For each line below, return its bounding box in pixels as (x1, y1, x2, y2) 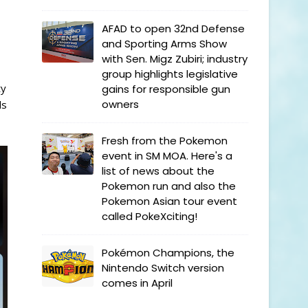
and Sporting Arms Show (102, 36, 227, 51)
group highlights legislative (102, 67, 238, 81)
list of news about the (102, 164, 214, 178)
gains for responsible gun (102, 82, 230, 96)
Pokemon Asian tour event (102, 194, 237, 208)
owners (102, 97, 139, 111)
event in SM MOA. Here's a (102, 148, 232, 163)
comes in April (102, 276, 173, 290)
